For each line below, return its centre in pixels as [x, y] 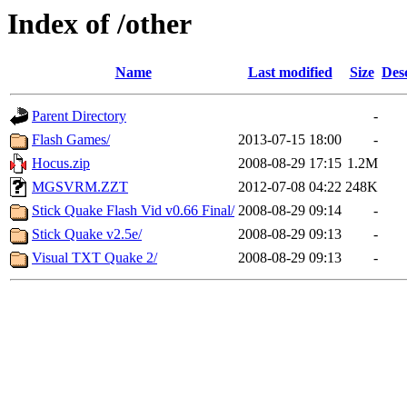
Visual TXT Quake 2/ [94, 258]
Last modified [290, 73]
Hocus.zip [61, 164]
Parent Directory [79, 116]
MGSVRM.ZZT [80, 187]
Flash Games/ [71, 140]
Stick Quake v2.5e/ [87, 234]
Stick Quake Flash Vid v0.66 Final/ [133, 211]
